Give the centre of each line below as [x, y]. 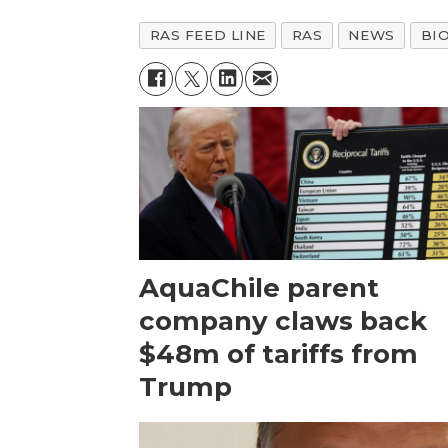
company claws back [283, 320]
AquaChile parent [259, 287]
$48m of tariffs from [279, 353]
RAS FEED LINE [207, 35]
